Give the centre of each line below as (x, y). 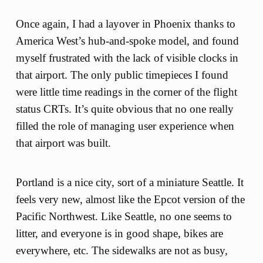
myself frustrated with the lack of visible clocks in (127, 58)
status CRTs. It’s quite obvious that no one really (124, 109)
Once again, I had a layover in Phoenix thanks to (125, 24)
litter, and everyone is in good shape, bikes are (119, 233)
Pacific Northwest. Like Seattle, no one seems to (124, 216)
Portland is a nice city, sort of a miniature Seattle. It (129, 182)
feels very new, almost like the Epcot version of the (130, 199)
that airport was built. (63, 143)
